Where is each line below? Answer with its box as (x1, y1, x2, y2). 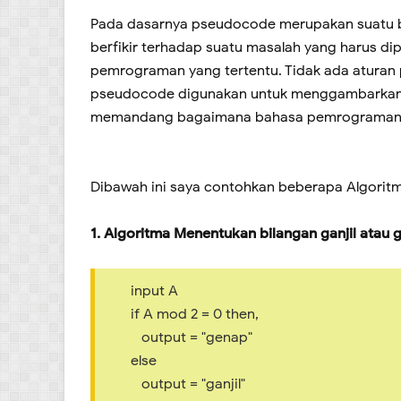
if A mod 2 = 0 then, (131, 304, 259, 323)
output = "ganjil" (131, 374, 245, 393)
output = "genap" (131, 328, 252, 346)
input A (131, 281, 178, 300)
